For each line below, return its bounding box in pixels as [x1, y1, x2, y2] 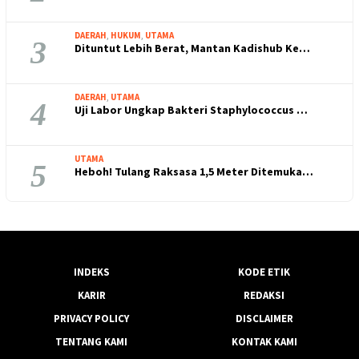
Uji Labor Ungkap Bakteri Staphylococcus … [75, 102, 308, 117]
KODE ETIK [238, 264, 291, 279]
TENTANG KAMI [55, 334, 127, 349]
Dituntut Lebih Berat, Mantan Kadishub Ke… [75, 40, 310, 55]
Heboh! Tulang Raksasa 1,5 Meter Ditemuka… [75, 163, 313, 179]
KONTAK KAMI [231, 334, 297, 349]
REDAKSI [244, 288, 285, 302]
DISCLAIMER [235, 311, 293, 325]
